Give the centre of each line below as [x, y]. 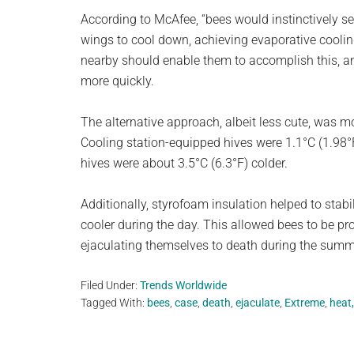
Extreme [305, 303]
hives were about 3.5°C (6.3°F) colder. [184, 164]
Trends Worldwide [183, 286]
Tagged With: [114, 303]
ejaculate [258, 303]
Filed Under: [110, 286]
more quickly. [117, 81]
